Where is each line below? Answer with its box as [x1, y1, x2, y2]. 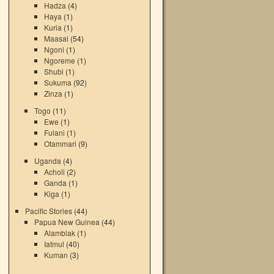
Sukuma [43, 77, 72, 87]
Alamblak [43, 228, 75, 238]
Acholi [43, 166, 65, 177]
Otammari [43, 138, 76, 149]
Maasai [43, 33, 68, 43]
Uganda [34, 155, 62, 166]
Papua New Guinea [34, 217, 100, 227]
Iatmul [43, 239, 64, 249]
